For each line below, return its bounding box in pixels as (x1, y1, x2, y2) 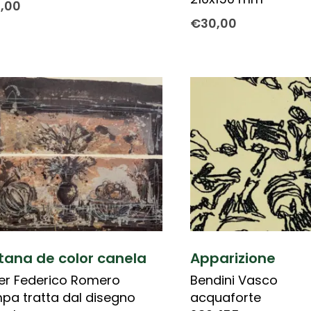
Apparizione (190, 248, 276, 268)
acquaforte (190, 288, 261, 306)
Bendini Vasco (190, 271, 278, 289)
